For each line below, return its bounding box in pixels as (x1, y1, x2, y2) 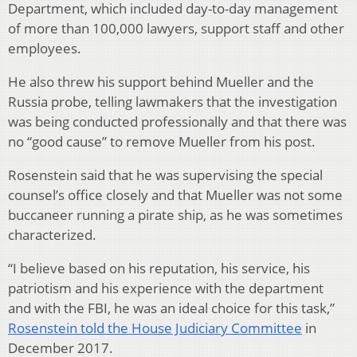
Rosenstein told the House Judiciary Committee (8, 318, 302, 337)
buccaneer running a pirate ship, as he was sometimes (8, 205, 343, 224)
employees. (8, 38, 81, 57)
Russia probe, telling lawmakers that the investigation (8, 92, 337, 111)
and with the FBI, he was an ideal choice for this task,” (8, 298, 335, 317)
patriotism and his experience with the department (8, 278, 324, 297)
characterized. (8, 225, 96, 244)
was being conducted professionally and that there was (8, 112, 347, 131)
